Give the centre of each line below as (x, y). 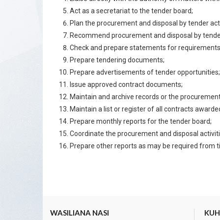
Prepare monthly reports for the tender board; (141, 121)
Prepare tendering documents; (117, 60)
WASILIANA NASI (80, 213)
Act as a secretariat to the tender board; (131, 11)
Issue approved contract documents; (126, 84)
